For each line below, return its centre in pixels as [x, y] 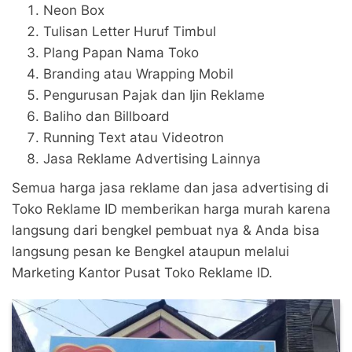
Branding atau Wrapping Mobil [138, 73]
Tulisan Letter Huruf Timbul [130, 31]
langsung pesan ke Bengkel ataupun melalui [150, 251]
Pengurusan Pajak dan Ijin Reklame [154, 95]
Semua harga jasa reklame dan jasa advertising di [170, 187]
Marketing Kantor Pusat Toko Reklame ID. [142, 272]
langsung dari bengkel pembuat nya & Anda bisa [166, 230]
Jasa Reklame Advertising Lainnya [152, 158]
